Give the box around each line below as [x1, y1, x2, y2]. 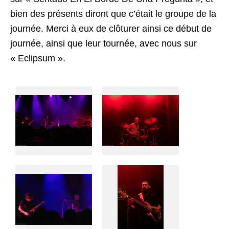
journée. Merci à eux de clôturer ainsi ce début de [10, 23, 212, 34]
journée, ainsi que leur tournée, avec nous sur [10, 38, 197, 49]
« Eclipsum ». [10, 53, 65, 63]
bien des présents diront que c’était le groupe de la [10, 8, 216, 19]
